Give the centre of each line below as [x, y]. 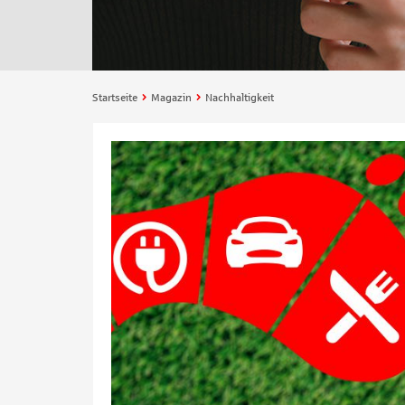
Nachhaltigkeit [240, 98]
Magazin [171, 98]
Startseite [115, 98]
